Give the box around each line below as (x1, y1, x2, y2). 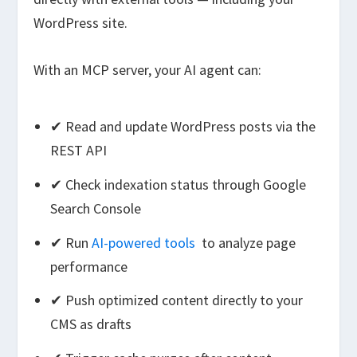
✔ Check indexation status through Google (49, 175, 306, 194)
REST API (49, 141, 107, 160)
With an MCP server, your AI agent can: (33, 60, 262, 79)
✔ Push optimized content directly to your (49, 291, 303, 310)
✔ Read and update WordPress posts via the (49, 117, 316, 136)
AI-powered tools (91, 233, 195, 252)
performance (49, 257, 127, 276)
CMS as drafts (49, 315, 131, 334)
